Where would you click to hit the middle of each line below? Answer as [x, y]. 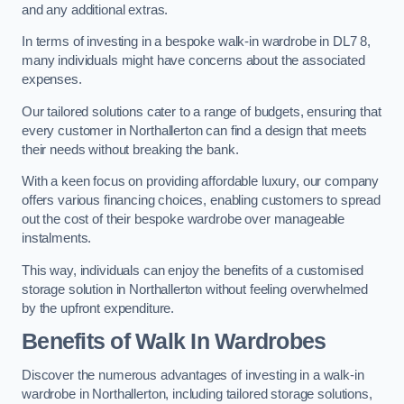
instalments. [57, 239]
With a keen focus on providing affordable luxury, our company [201, 182]
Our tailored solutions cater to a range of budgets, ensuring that [202, 111]
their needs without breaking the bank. [130, 149]
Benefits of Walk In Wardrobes [174, 342]
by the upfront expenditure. [98, 308]
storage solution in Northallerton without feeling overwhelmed [195, 289]
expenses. [52, 80]
